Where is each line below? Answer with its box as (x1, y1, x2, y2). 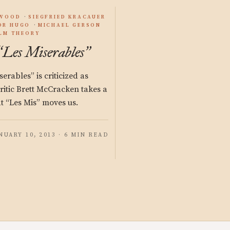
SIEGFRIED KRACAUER (28, 14, 106, 20)
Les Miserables (3, 43, 84, 61)
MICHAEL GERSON (37, 22, 102, 28)
